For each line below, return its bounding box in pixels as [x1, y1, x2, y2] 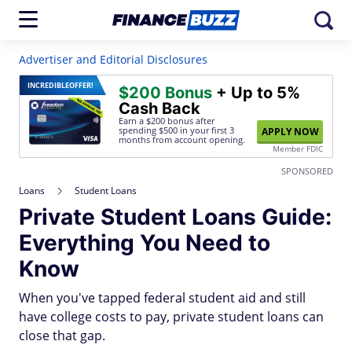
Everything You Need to [19, 229, 270, 256]
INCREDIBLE [27, 80, 69, 90]
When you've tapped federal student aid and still [19, 289, 306, 306]
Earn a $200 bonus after [119, 115, 214, 126]
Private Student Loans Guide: [19, 203, 332, 230]
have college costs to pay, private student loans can [19, 308, 324, 325]
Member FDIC [273, 143, 323, 154]
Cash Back [119, 99, 200, 118]
